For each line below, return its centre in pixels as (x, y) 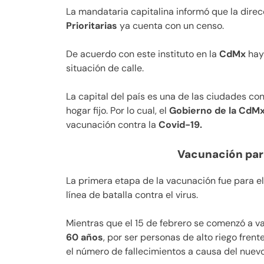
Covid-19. (180, 125)
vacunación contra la (112, 125)
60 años (85, 237)
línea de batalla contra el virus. (132, 194)
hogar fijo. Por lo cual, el (118, 111)
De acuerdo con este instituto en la (143, 54)
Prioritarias (92, 26)
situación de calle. (105, 68)
